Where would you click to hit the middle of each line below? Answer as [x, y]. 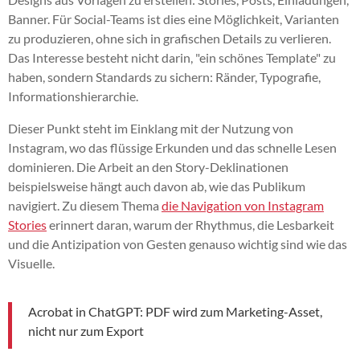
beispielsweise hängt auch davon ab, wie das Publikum [157, 186]
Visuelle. [31, 263]
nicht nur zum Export [86, 330]
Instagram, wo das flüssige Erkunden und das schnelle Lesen [172, 147]
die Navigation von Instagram [243, 205]
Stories [27, 224]
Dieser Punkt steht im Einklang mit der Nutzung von [151, 128]
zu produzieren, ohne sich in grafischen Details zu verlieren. [170, 38]
